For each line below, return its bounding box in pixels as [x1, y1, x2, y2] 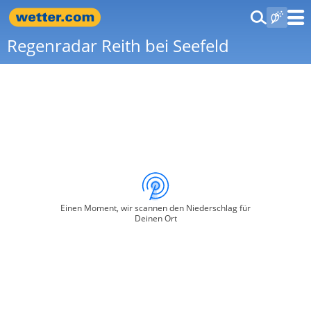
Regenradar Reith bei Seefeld [7, 34, 229, 57]
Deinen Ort [134, 212, 177, 224]
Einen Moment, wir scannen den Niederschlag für [60, 202, 251, 214]
